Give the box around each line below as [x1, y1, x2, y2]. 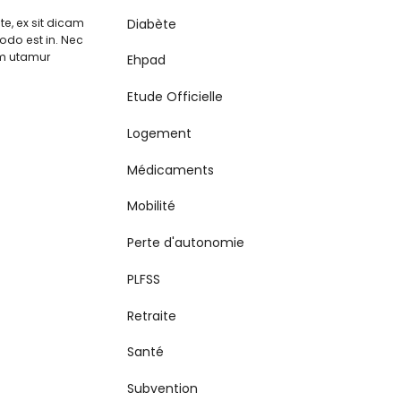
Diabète [127, 14, 177, 33]
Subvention [127, 380, 199, 398]
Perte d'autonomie [127, 234, 245, 252]
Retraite [127, 306, 177, 325]
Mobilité [127, 197, 176, 216]
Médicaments [127, 160, 215, 179]
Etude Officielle [127, 88, 224, 107]
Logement [127, 124, 192, 142]
